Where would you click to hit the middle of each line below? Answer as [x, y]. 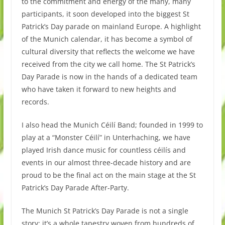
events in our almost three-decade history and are [106, 162]
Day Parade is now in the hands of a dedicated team [109, 76]
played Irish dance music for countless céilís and [103, 150]
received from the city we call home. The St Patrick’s [108, 64]
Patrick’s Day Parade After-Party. [75, 187]
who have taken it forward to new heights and [99, 89]
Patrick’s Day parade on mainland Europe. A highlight [111, 26]
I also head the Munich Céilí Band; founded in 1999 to [112, 125]
